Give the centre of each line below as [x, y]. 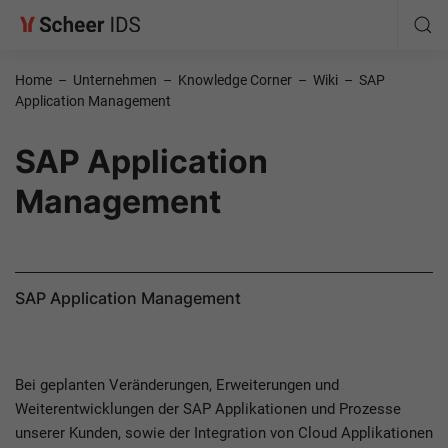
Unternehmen [115, 80]
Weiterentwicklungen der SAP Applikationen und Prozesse [208, 409]
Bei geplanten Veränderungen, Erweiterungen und [177, 385]
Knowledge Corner [235, 80]
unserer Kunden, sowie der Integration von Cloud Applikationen [224, 433]
